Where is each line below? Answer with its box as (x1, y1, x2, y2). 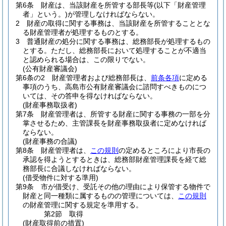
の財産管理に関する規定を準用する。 (23, 201, 143, 209)
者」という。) (23, 10, 68, 18)
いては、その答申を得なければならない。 (23, 92, 157, 100)
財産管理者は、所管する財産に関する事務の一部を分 (41, 110, 210, 118)
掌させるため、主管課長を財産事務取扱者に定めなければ (23, 119, 206, 127)
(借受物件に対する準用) (23, 174, 98, 182)
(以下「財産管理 (154, 1, 206, 9)
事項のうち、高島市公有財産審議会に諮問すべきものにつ (23, 83, 206, 91)
